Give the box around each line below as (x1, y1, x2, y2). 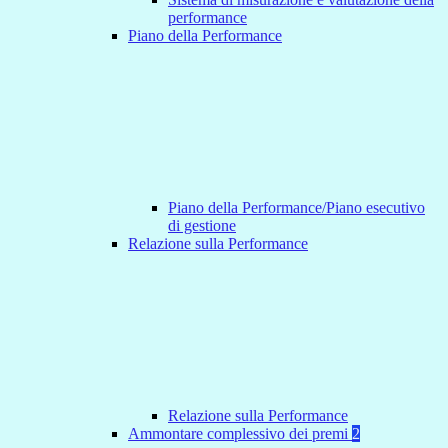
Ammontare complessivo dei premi (128, 425, 352, 443)
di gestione (168, 217, 236, 235)
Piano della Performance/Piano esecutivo (168, 199, 425, 217)
